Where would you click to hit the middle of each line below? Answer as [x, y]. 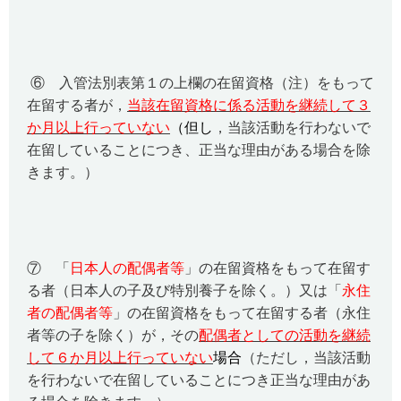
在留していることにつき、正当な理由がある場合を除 [199, 150]
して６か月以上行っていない [120, 358]
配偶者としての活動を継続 [285, 335]
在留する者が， [77, 105]
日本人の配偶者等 [127, 268]
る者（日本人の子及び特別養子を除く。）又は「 [184, 290]
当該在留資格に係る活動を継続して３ [249, 105]
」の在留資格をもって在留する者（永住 [242, 313]
